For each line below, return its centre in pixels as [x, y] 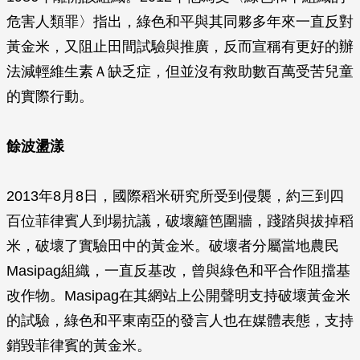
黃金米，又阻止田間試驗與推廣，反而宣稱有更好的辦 [180, 47]
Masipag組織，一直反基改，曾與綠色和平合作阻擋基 [178, 271]
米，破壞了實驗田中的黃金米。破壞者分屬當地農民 [173, 246]
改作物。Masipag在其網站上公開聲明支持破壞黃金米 [178, 296]
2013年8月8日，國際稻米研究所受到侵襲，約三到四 [175, 196]
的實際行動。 [50, 96]
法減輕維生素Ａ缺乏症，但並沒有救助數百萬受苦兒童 [180, 72]
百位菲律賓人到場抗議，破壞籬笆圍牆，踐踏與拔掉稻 [180, 221]
